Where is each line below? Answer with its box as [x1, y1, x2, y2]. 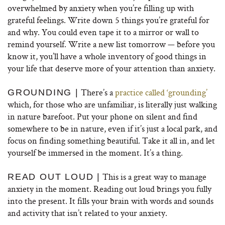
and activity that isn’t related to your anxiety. [8, 207, 167, 218]
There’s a [78, 86, 115, 98]
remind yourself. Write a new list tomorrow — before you [8, 38, 215, 50]
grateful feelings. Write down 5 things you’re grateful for [8, 14, 209, 26]
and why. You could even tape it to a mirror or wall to [8, 26, 199, 38]
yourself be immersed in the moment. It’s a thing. [8, 147, 183, 158]
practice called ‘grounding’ [115, 86, 207, 98]
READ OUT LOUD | [8, 172, 100, 182]
